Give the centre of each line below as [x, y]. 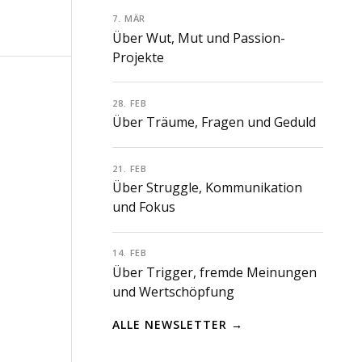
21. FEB [130, 168]
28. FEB [130, 103]
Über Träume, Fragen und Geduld [214, 122]
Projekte [138, 57]
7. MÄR [129, 19]
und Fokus [144, 206]
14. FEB [130, 253]
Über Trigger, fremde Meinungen [215, 272]
